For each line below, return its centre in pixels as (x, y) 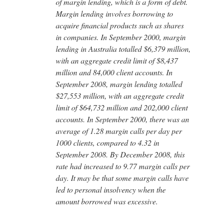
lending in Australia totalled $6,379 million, (123, 48)
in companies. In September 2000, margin (121, 37)
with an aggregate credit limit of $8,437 (117, 60)
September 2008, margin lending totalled (119, 84)
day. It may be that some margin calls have (122, 177)
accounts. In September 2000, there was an (122, 119)
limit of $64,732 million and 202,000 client (122, 107)
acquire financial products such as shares (120, 25)
